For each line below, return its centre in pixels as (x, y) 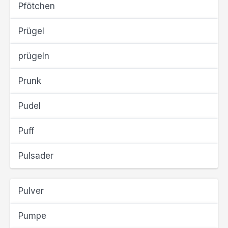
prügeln (34, 56)
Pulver (31, 191)
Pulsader (36, 156)
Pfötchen (37, 6)
